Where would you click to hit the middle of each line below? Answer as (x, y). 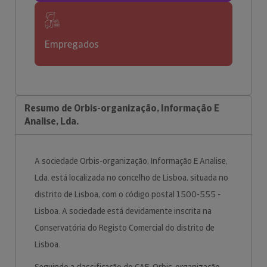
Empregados (72, 44)
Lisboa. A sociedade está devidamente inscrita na (123, 211)
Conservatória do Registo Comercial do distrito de (125, 228)
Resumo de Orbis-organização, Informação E (122, 108)
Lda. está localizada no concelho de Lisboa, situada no (131, 178)
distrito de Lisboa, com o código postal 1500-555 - (128, 194)
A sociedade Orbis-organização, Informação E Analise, (131, 161)
